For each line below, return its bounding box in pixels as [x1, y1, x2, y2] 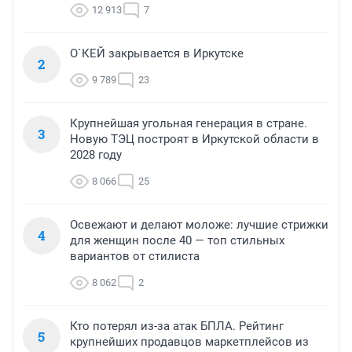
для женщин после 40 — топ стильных [70, 233, 284, 247]
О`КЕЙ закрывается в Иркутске [70, 46, 244, 60]
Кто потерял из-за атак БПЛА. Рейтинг [70, 318, 284, 333]
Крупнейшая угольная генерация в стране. [70, 115, 307, 130]
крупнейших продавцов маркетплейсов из [70, 334, 309, 349]
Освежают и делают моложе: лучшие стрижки [70, 217, 328, 232]
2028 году [70, 147, 122, 162]
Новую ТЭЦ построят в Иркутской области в [70, 131, 319, 146]
